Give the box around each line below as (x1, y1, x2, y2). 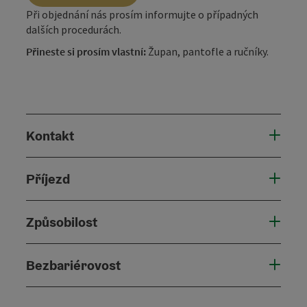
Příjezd (26, 169, 70, 188)
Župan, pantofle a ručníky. (146, 44, 269, 58)
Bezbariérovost (26, 256, 121, 274)
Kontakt (26, 126, 74, 145)
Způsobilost (26, 212, 97, 231)
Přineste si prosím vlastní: (26, 44, 146, 58)
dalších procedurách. (26, 22, 121, 36)
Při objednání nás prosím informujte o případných (26, 7, 258, 21)
